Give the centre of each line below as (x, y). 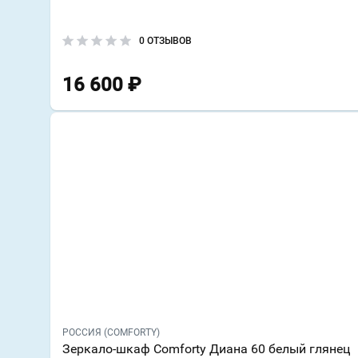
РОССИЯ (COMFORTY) (111, 332)
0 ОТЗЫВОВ (165, 40)
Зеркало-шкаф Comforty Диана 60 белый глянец (206, 348)
